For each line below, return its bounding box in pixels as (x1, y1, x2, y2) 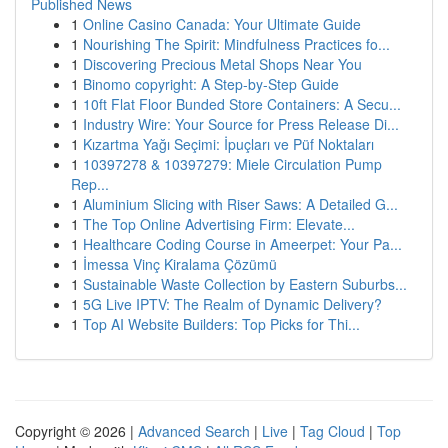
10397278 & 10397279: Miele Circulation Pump (83, 154, 382, 174)
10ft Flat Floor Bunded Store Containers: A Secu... (83, 94, 401, 114)
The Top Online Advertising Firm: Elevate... (83, 214, 355, 234)
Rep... (71, 174, 109, 194)
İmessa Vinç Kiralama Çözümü (83, 254, 277, 274)
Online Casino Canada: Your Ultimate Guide (83, 14, 361, 34)
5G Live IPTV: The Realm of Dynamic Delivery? (83, 294, 382, 314)
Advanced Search (138, 421, 250, 441)
